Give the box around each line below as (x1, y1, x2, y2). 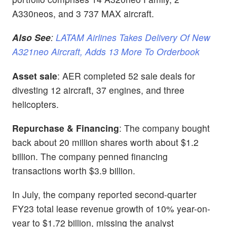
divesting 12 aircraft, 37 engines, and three (12, 83, 184, 96)
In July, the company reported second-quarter (12, 187, 197, 201)
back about (12, 135, 57, 148)
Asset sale (12, 69, 57, 82)
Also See (12, 31, 51, 44)
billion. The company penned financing (12, 149, 168, 163)
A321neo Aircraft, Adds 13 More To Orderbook (12, 45, 200, 58)
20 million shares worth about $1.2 (59, 135, 199, 148)
